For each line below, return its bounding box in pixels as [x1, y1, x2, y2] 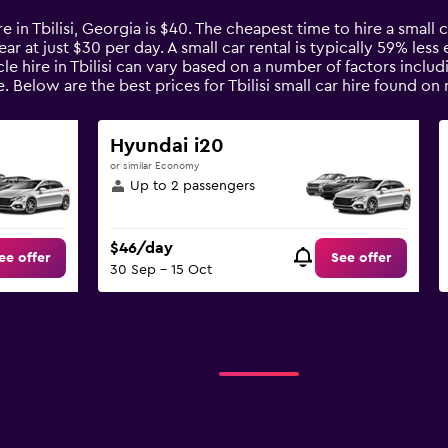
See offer [331, 251, 392, 266]
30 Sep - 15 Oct [109, 263, 212, 278]
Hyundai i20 [109, 136, 224, 156]
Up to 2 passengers [129, 179, 255, 193]
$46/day [109, 240, 173, 257]
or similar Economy [109, 161, 199, 171]
